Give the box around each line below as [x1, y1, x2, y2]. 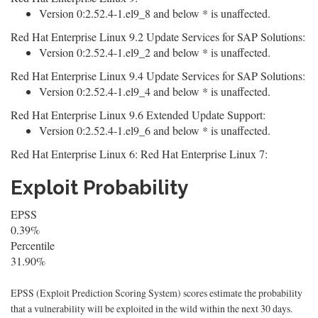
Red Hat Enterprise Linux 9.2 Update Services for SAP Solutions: [11, 29, 305, 44]
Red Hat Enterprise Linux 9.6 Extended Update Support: [11, 107, 265, 122]
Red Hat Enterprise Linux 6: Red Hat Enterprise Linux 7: [11, 146, 268, 161]
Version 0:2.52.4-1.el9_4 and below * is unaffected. [39, 84, 270, 99]
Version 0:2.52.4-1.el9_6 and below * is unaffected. [39, 123, 270, 138]
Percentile [11, 238, 55, 253]
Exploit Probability [11, 176, 188, 199]
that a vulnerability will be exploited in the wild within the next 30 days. [11, 302, 292, 315]
